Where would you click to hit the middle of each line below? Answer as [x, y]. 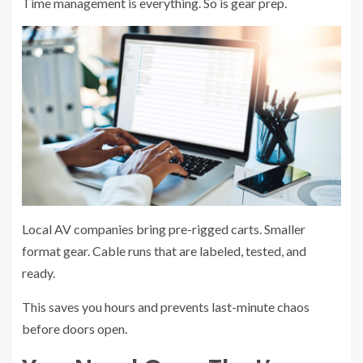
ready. [38, 272]
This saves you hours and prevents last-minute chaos [166, 306]
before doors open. [75, 328]
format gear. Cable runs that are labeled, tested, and [164, 250]
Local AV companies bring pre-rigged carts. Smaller [164, 228]
